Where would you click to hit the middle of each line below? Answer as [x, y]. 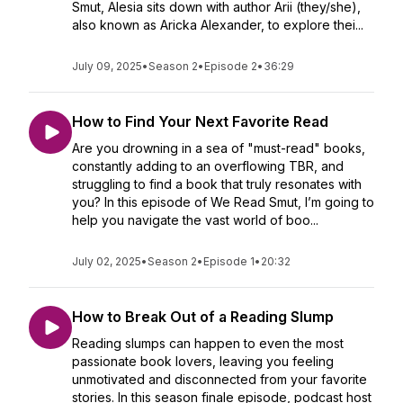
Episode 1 [229, 261]
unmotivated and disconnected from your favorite [219, 379]
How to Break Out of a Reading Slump [203, 317]
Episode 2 [231, 66]
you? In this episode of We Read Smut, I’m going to [223, 202]
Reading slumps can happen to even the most [208, 343]
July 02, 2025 [107, 261]
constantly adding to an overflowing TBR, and [208, 166]
